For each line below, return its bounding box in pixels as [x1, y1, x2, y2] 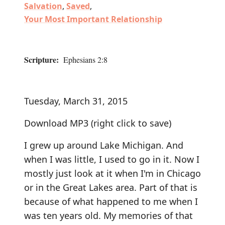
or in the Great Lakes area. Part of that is [24, 181, 197, 193]
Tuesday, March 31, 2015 [24, 94, 128, 107]
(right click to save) [88, 117, 171, 129]
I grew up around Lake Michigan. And [24, 139, 183, 151]
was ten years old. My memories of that [24, 209, 193, 221]
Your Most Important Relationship [24, 13, 162, 25]
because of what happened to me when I [24, 195, 198, 207]
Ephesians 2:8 [59, 54, 107, 65]
